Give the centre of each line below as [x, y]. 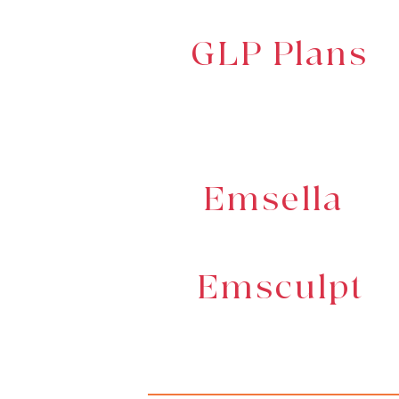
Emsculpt [281, 288]
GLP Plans [280, 55]
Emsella [273, 200]
